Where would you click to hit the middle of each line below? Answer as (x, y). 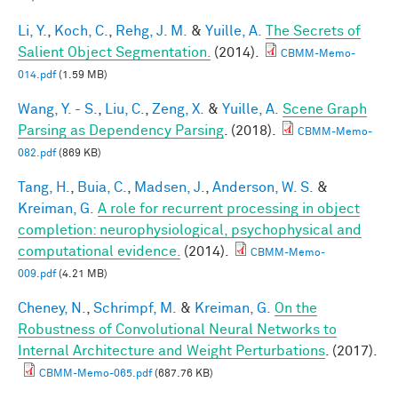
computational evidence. (99, 251)
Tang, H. (44, 187)
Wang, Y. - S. (58, 109)
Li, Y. (32, 31)
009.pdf (37, 274)
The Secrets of (313, 31)
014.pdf (37, 75)
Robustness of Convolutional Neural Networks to (177, 329)
